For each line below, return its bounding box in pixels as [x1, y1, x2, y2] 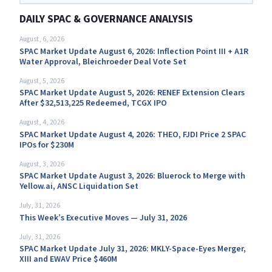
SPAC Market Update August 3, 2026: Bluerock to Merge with [19, 171, 245, 182]
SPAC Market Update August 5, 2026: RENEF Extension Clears [19, 87, 245, 98]
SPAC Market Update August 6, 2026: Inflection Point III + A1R [19, 46, 248, 57]
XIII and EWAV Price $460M [19, 254, 117, 265]
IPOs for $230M [19, 139, 74, 151]
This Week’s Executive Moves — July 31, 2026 [19, 212, 187, 223]
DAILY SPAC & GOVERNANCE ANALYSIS [19, 12, 193, 26]
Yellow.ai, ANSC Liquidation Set [19, 181, 138, 192]
